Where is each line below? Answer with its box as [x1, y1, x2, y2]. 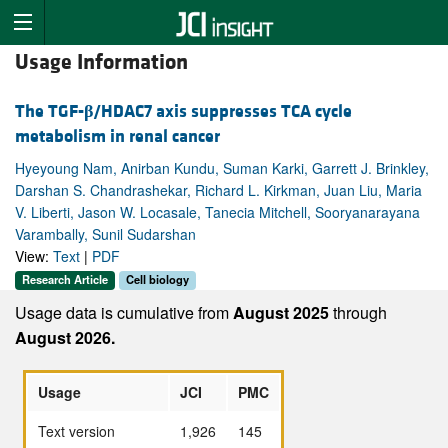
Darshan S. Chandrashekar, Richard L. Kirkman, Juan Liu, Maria [15, 180, 422, 201]
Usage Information [15, 49, 188, 77]
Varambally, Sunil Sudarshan [15, 224, 196, 245]
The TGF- [15, 100, 84, 124]
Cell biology [126, 271, 189, 288]
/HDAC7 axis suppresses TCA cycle [93, 100, 352, 124]
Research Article [22, 271, 108, 288]
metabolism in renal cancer [15, 125, 220, 149]
